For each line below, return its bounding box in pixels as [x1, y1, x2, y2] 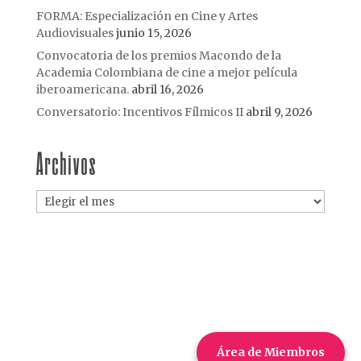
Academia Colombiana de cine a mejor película [35, 65, 297, 81]
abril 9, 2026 [245, 105, 313, 120]
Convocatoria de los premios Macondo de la [35, 48, 281, 64]
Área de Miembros [217, 345, 325, 359]
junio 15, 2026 [115, 26, 192, 41]
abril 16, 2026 [131, 82, 204, 98]
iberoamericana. [35, 82, 129, 98]
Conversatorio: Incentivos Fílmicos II [35, 105, 243, 120]
